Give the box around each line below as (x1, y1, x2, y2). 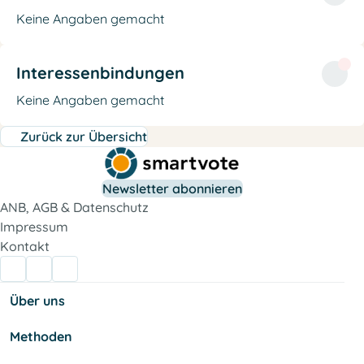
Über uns (10, 292, 65, 309)
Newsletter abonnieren (102, 180, 242, 197)
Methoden (10, 328, 72, 344)
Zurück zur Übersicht (20, 128, 147, 145)
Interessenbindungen (16, 62, 184, 83)
